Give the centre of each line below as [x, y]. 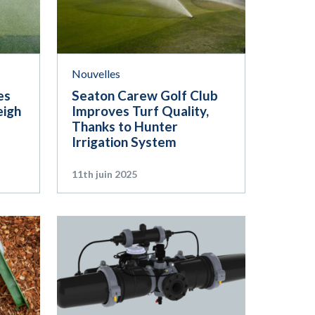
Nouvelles [96, 74]
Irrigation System [124, 142]
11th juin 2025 [104, 174]
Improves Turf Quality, [140, 111]
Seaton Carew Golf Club [144, 96]
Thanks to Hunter [124, 127]
